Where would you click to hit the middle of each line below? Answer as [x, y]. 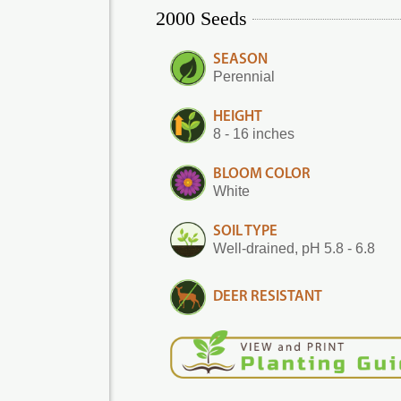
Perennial [244, 77]
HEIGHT [238, 117]
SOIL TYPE [245, 231]
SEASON [240, 60]
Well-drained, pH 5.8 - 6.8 [294, 248]
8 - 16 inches [254, 134]
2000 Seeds [201, 18]
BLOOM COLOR [262, 174]
